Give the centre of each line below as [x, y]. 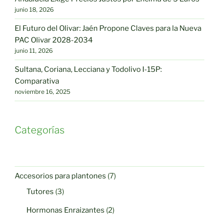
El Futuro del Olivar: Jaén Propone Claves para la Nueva [108, 28]
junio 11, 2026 [34, 51]
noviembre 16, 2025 [43, 92]
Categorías [40, 130]
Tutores [40, 191]
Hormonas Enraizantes [66, 210]
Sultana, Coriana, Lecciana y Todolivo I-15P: [88, 69]
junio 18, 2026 [34, 10]
